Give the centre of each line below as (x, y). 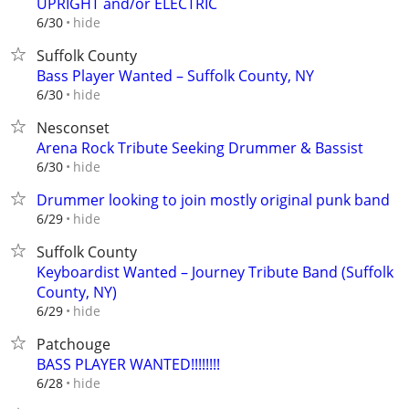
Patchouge (73, 344)
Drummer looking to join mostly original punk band (213, 200)
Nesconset (73, 128)
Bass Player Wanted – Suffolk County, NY (175, 76)
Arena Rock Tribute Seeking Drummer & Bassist (200, 148)
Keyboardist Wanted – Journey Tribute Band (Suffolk (215, 272)
